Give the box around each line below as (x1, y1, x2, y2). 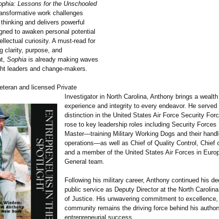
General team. (65, 158, 105, 166)
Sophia (7, 56, 26, 64)
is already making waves (26, 56, 98, 64)
